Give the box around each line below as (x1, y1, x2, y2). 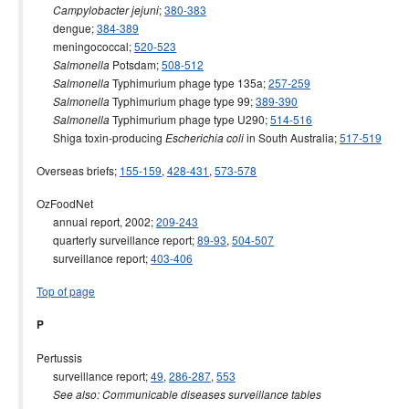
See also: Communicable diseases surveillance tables (53, 387, 321, 402)
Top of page (37, 283, 95, 299)
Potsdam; (110, 57, 162, 72)
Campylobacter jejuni (53, 3, 159, 17)
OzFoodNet (37, 195, 93, 211)
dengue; (37, 20, 97, 36)
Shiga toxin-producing (37, 130, 165, 145)
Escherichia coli (165, 131, 244, 145)
